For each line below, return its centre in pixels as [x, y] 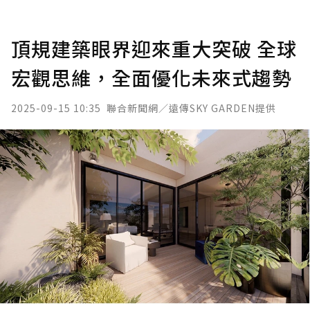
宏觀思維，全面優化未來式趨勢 [152, 77]
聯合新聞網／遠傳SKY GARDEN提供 [191, 108]
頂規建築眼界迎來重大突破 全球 [154, 48]
